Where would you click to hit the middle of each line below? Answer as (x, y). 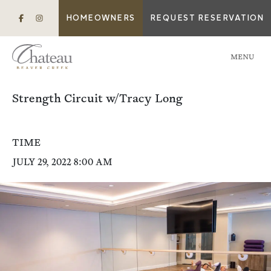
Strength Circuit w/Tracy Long (97, 99)
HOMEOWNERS (100, 18)
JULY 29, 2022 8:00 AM (62, 163)
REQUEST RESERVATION (207, 18)
